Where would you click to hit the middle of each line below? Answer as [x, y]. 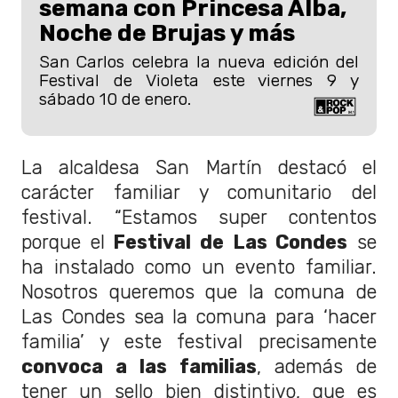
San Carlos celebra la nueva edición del [199, 62]
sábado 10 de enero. [115, 99]
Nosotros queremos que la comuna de [199, 291]
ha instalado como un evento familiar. [199, 267]
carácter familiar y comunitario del [199, 192]
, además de [317, 366]
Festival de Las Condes [226, 242]
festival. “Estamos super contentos [199, 217]
